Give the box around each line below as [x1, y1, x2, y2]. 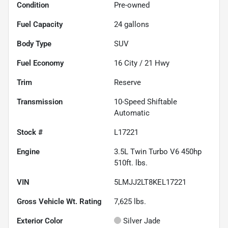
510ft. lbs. [114, 158, 148, 167]
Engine [17, 147, 40, 156]
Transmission [17, 97, 63, 106]
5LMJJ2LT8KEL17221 [114, 177, 186, 187]
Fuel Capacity [17, 19, 63, 29]
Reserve [114, 77, 141, 87]
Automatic [114, 108, 150, 118]
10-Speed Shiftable [114, 97, 177, 106]
